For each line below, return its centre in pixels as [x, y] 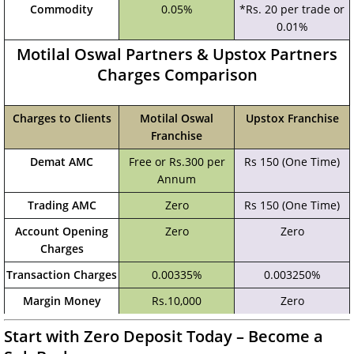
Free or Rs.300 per [177, 162]
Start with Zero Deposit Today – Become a [164, 336]
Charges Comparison [177, 75]
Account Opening [62, 231]
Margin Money [62, 301]
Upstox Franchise [292, 118]
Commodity [62, 9]
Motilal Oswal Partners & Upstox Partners [177, 54]
